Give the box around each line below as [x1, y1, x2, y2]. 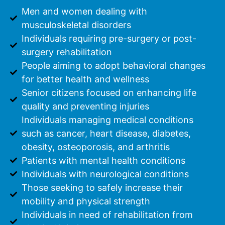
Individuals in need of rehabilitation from [21, 209, 193, 220]
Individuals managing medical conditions [21, 114, 193, 125]
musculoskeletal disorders [21, 19, 131, 30]
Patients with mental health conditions [21, 155, 185, 166]
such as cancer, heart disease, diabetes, [21, 128, 191, 139]
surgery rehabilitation [21, 46, 112, 57]
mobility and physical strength [21, 195, 150, 206]
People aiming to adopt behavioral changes [21, 60, 205, 71]
